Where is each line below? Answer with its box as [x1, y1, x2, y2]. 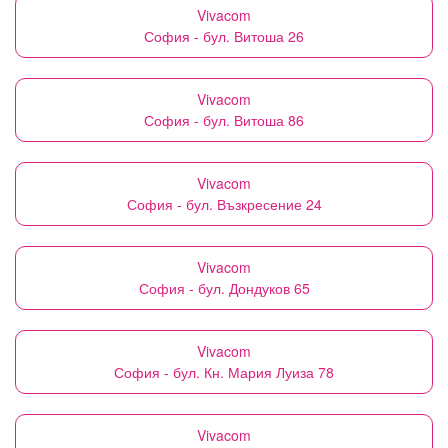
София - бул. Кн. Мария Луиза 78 [114, 362, 334, 382]
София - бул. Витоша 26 [144, 26, 304, 46]
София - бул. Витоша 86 [144, 110, 304, 130]
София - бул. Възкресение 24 [126, 194, 322, 214]
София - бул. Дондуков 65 [138, 278, 310, 298]
